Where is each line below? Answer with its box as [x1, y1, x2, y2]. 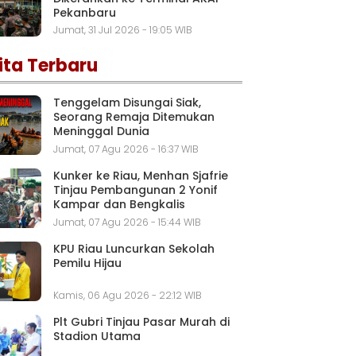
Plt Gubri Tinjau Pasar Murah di [53, 313, 230, 330]
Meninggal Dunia [53, 123, 149, 140]
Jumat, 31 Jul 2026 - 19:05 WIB [53, 23, 192, 37]
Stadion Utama [53, 327, 141, 344]
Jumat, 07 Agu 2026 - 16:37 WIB [53, 142, 199, 157]
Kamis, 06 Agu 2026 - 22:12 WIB [53, 288, 202, 302]
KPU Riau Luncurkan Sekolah [53, 240, 215, 257]
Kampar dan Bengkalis [53, 196, 185, 213]
